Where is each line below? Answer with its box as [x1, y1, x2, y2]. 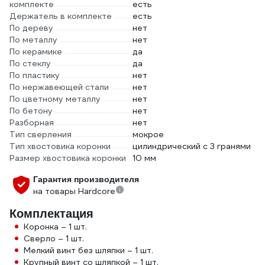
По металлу [9, 34, 57, 45]
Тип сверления [9, 129, 72, 140]
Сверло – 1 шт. [24, 233, 84, 244]
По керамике [9, 46, 62, 57]
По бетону [9, 105, 53, 116]
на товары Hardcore [33, 186, 115, 196]
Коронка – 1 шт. [24, 221, 87, 232]
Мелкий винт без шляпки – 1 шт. [24, 245, 153, 256]
